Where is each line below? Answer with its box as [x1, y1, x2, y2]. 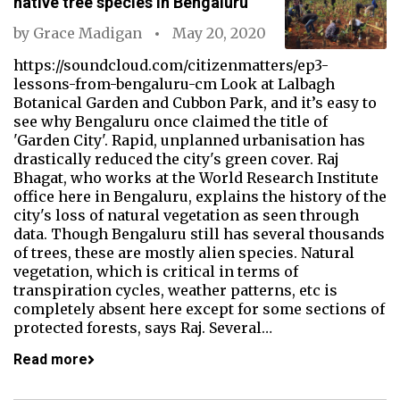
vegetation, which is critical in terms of [13, 262, 298, 280]
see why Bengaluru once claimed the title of [13, 112, 328, 130]
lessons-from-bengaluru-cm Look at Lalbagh [13, 75, 335, 93]
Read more [13, 351, 87, 368]
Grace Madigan [33, 24, 142, 42]
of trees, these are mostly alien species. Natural [13, 244, 354, 262]
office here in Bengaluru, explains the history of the [13, 187, 387, 205]
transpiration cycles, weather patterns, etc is [13, 281, 337, 299]
